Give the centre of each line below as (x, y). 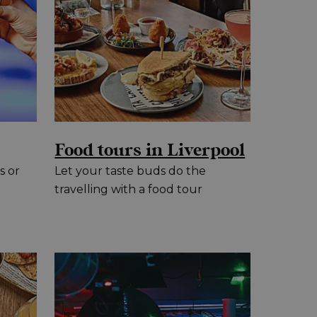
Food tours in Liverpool (150, 151)
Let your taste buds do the (131, 171)
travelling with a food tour (129, 190)
